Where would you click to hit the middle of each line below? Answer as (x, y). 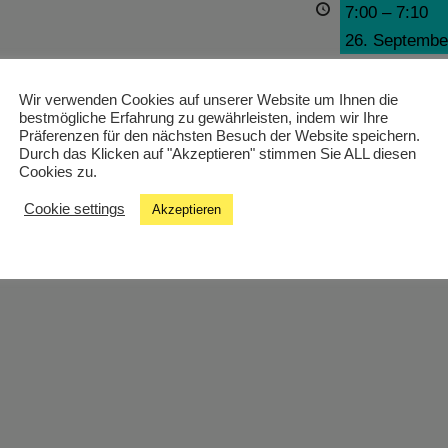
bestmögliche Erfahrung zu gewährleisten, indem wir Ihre (203, 117)
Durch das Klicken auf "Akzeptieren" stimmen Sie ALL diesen (217, 153)
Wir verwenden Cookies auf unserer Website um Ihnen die (208, 99)
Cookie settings (74, 209)
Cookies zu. (58, 171)
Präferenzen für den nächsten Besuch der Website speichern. (219, 135)
